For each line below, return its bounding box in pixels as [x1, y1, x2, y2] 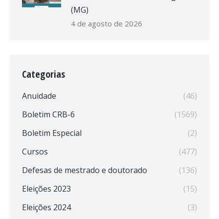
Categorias [22, 67, 65, 81]
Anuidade [22, 90, 56, 101]
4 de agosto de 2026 [71, 19, 142, 28]
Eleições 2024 [22, 202, 71, 213]
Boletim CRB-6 [22, 109, 75, 120]
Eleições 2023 [22, 183, 71, 194]
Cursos [22, 146, 48, 157]
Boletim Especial [22, 128, 82, 138]
